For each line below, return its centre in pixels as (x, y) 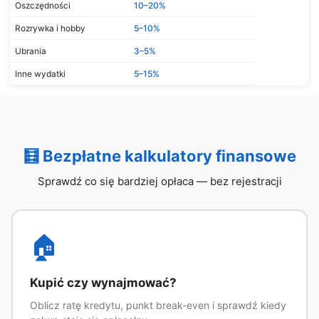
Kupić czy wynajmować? (103, 283)
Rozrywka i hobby (50, 28)
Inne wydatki (40, 73)
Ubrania (31, 51)
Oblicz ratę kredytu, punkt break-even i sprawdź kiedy (158, 305)
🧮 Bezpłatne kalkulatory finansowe (159, 156)
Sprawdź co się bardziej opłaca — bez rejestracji (159, 181)
